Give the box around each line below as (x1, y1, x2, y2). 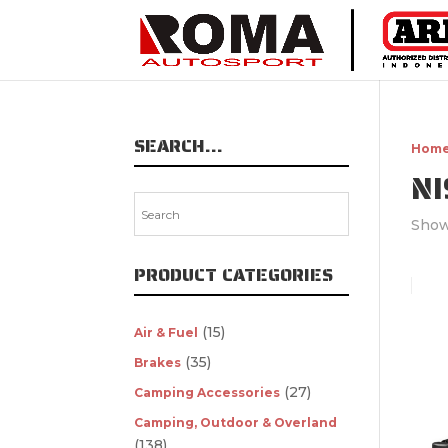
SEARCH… (134, 132, 224, 160)
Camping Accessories (134, 385, 281, 400)
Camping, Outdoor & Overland (134, 415, 338, 430)
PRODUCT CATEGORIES (134, 261, 334, 289)
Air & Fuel (134, 325, 199, 340)
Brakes (134, 355, 182, 370)
